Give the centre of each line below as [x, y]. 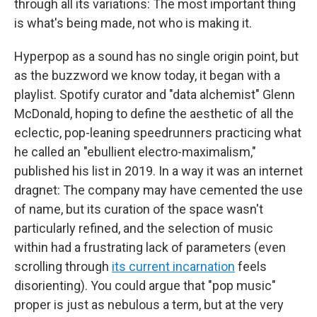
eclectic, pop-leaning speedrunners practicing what [158, 133]
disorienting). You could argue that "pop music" [145, 286]
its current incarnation [173, 266]
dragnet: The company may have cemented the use [158, 190]
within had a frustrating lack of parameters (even [150, 247]
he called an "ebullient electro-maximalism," [135, 152]
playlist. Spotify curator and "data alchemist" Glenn [155, 94]
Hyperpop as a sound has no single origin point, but [156, 56]
